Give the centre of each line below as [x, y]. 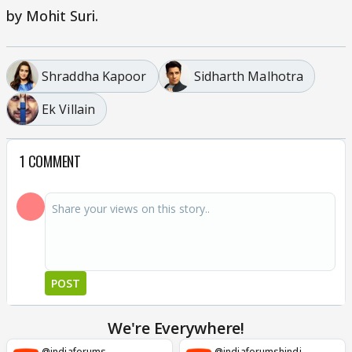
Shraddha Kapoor [94, 76]
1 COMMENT [50, 161]
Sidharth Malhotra [249, 76]
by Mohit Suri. [53, 16]
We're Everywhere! [176, 328]
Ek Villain [68, 109]
